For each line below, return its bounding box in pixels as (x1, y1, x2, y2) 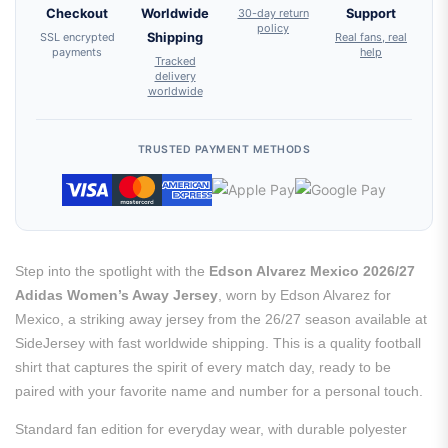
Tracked (154, 53, 196, 68)
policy (257, 20, 289, 35)
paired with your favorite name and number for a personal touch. (15, 382, 423, 399)
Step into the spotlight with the (15, 262, 209, 279)
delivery (154, 68, 196, 83)
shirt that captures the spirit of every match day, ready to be (15, 358, 391, 375)
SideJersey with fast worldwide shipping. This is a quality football (15, 334, 421, 351)
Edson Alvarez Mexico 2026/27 (209, 262, 415, 279)
